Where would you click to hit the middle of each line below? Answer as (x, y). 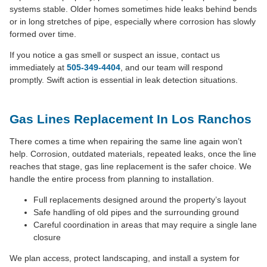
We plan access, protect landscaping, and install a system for (125, 258)
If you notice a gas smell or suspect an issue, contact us (115, 55)
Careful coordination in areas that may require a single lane (145, 224)
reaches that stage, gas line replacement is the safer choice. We (131, 166)
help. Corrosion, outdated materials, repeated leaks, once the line (133, 153)
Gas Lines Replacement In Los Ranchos (131, 119)
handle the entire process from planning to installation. (112, 178)
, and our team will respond (172, 67)
